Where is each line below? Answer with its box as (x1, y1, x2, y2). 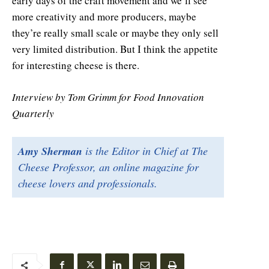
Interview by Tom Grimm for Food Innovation (12, 89, 204, 104)
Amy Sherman (18, 143, 82, 159)
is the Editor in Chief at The (82, 143, 208, 158)
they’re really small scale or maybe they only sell (12, 25, 219, 40)
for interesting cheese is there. (12, 58, 139, 72)
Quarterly (12, 106, 54, 120)
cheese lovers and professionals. (18, 175, 157, 190)
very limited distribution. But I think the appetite (12, 41, 218, 56)
